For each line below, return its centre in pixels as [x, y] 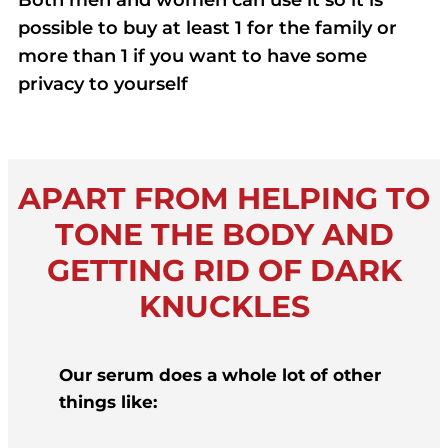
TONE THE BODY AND [224, 235]
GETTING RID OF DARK [224, 271]
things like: [108, 402]
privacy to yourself [105, 84]
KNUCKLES [224, 307]
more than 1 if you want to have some [192, 56]
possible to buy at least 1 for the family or [207, 28]
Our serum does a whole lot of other [220, 375]
